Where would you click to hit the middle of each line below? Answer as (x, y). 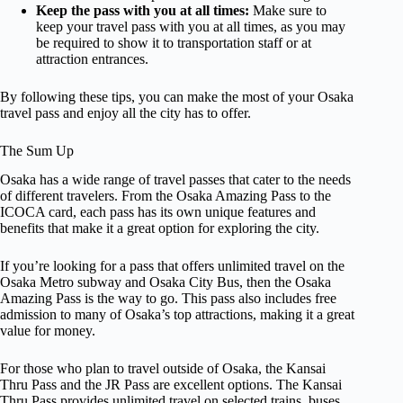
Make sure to (288, 10)
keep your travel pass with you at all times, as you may (191, 26)
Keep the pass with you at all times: (143, 10)
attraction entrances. (92, 58)
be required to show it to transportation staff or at (174, 42)
